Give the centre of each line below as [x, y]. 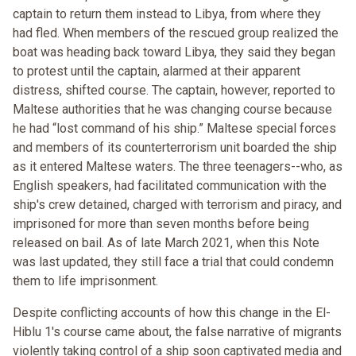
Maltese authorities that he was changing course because [172, 110]
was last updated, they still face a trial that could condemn [173, 262]
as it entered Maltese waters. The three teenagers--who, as [178, 167]
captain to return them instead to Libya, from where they [167, 14]
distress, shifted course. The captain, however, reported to [174, 91]
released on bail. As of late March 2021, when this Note [166, 243]
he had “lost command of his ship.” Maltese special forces [174, 129]
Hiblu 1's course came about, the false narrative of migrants [177, 332]
